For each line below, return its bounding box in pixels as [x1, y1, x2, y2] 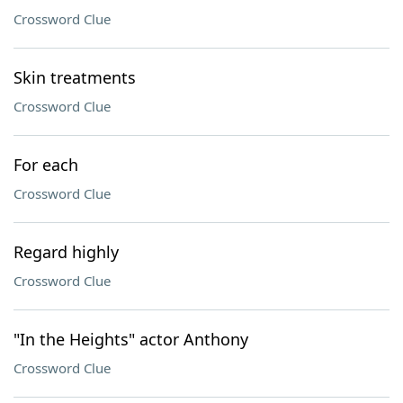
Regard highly [13, 241, 119, 263]
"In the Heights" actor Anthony [13, 328, 248, 350]
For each [13, 154, 78, 175]
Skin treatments [13, 67, 136, 88]
